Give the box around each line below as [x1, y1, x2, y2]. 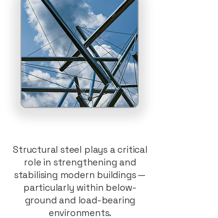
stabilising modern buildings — [14, 169, 146, 181]
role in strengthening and [24, 156, 136, 168]
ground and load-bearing [24, 194, 136, 206]
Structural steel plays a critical [13, 144, 147, 156]
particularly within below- [23, 182, 137, 194]
